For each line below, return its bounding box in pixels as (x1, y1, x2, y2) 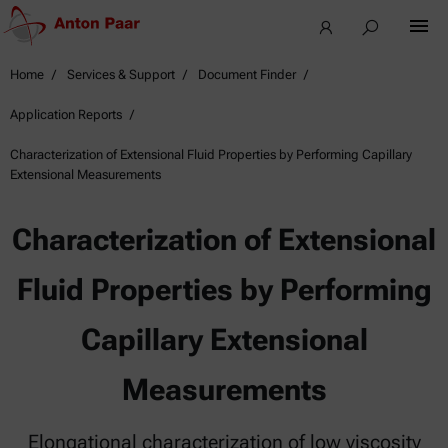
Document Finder (198, 67, 296, 82)
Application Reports (10, 107, 122, 122)
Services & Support (67, 67, 175, 82)
